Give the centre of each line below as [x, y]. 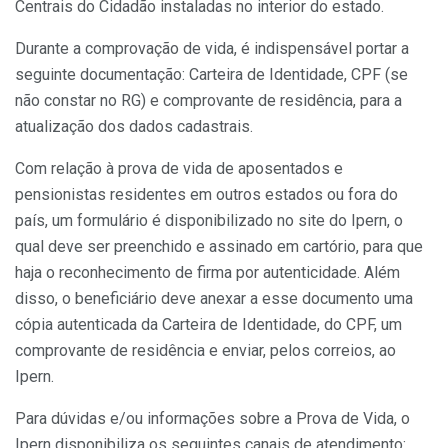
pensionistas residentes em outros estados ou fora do [206, 194]
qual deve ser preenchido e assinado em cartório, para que [219, 246]
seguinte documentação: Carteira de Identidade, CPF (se [211, 74]
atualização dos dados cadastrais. [134, 126]
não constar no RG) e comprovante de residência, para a [208, 100]
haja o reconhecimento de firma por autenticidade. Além [207, 272]
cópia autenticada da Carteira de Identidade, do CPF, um [208, 324]
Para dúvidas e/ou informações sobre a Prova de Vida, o [212, 418]
